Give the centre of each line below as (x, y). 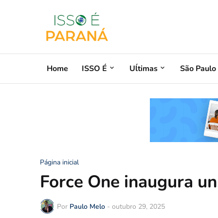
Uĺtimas (144, 68)
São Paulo (198, 68)
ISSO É (94, 68)
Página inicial (59, 162)
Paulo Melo (87, 206)
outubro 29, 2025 (138, 206)
